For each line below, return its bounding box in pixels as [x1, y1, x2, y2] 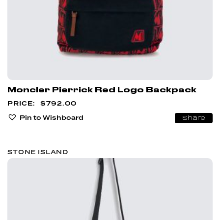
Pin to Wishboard [20, 113, 83, 121]
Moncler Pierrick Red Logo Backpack [7, 85, 196, 95]
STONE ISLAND [7, 148, 69, 156]
